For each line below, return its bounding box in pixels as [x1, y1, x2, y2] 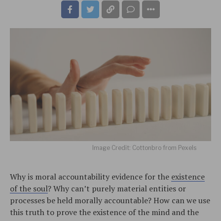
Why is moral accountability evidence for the [10, 171, 171, 182]
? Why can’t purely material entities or [48, 183, 186, 194]
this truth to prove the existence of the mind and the [10, 206, 199, 218]
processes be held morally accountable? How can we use [10, 194, 210, 206]
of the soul [10, 183, 48, 194]
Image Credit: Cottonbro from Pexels [92, 144, 196, 151]
